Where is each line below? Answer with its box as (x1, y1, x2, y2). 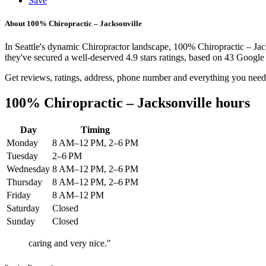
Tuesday (7, 151, 38, 161)
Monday (7, 138, 38, 148)
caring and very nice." (28, 238, 111, 249)
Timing (81, 125, 110, 135)
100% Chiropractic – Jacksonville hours (5, 95, 250, 111)
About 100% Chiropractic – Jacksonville (5, 19, 142, 28)
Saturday (7, 203, 40, 214)
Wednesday (7, 164, 50, 175)
